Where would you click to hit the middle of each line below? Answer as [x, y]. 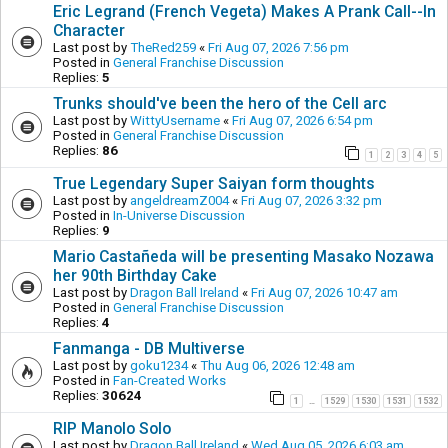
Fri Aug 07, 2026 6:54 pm [302, 120]
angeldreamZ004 [179, 200]
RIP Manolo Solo [112, 428]
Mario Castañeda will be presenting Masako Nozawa [243, 256]
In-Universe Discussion [179, 215]
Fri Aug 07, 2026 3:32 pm [311, 200]
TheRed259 [163, 47]
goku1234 [159, 365]
